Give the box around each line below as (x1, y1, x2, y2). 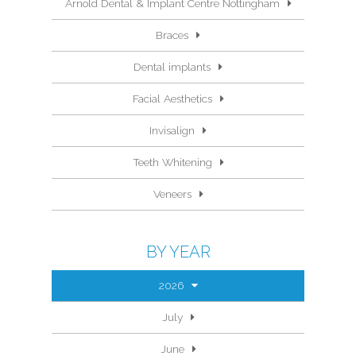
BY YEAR (145, 242, 211, 261)
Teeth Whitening (132, 156, 212, 168)
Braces (156, 29, 188, 41)
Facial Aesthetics (132, 92, 212, 105)
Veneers (153, 188, 192, 200)
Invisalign (149, 124, 195, 137)
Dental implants (133, 60, 211, 73)
